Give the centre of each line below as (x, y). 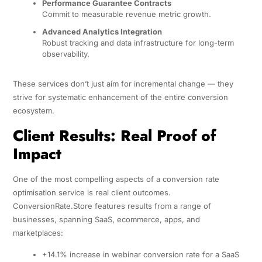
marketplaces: (38, 232)
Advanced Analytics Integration (102, 31)
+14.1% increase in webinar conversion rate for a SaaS (140, 254)
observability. (65, 54)
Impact (37, 154)
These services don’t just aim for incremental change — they (123, 83)
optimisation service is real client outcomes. (92, 192)
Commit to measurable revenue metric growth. (126, 14)
